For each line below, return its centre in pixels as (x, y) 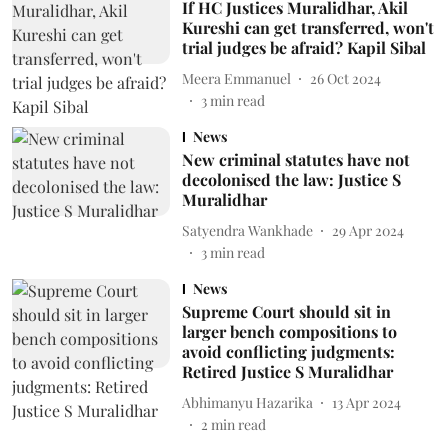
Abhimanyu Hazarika (247, 402)
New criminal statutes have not (295, 159)
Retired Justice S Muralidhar (287, 371)
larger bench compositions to (289, 331)
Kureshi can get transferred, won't (307, 27)
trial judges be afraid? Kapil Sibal (303, 47)
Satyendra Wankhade (247, 230)
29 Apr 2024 (367, 230)
